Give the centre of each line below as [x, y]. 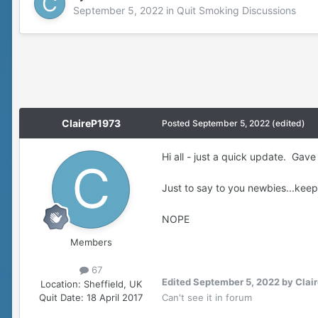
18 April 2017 [115, 297]
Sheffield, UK [113, 284]
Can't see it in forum [207, 298]
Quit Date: [61, 297]
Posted [177, 124]
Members [91, 242]
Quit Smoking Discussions [236, 11]
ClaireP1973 [91, 124]
